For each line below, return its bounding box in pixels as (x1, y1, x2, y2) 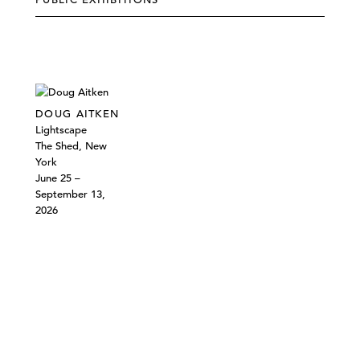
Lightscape (35, 123, 87, 137)
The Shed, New (35, 139, 107, 153)
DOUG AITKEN (35, 107, 120, 121)
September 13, (35, 187, 105, 202)
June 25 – (35, 171, 80, 186)
